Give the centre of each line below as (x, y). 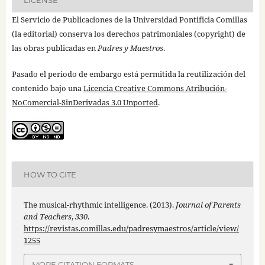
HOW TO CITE (50, 174)
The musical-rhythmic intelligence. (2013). (99, 205)
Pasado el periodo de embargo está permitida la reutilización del (128, 74)
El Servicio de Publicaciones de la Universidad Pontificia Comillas (129, 20)
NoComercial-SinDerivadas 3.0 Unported (85, 103)
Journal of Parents (208, 205)
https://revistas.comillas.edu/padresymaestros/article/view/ (131, 229)
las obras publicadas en (54, 48)
